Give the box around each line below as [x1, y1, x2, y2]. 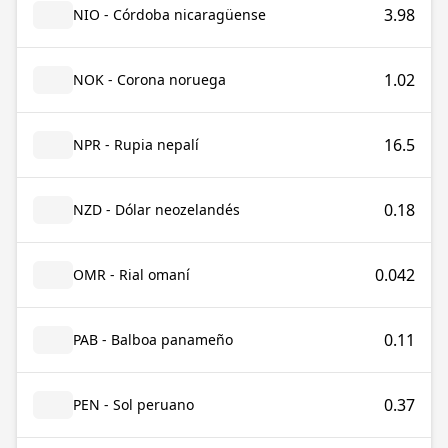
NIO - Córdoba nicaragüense [73, 5, 266, 24]
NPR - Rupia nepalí [73, 135, 199, 154]
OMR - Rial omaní [73, 265, 190, 284]
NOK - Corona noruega [73, 70, 226, 89]
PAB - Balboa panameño [73, 330, 233, 349]
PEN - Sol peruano [73, 395, 194, 414]
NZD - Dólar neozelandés [73, 200, 240, 219]
